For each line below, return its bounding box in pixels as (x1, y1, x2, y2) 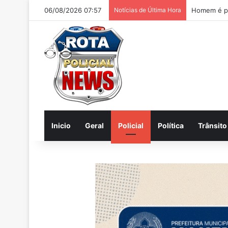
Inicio (51, 121, 71, 130)
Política (158, 121, 184, 130)
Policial (118, 121, 144, 130)
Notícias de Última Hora (114, 6, 181, 14)
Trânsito (198, 121, 227, 130)
